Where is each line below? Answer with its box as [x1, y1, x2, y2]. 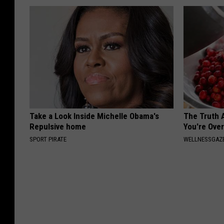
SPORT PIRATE [29, 135, 66, 143]
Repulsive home [29, 121, 86, 131]
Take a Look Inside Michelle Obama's [29, 110, 159, 121]
